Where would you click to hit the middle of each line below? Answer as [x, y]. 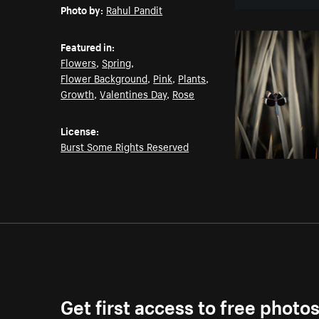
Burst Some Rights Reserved [125, 146]
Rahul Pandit [135, 10]
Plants [192, 78]
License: [80, 131]
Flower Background [104, 78]
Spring [117, 62]
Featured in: [88, 47]
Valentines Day [134, 94]
